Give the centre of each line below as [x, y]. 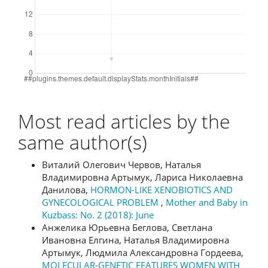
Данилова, [66, 190]
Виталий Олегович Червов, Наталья [121, 165]
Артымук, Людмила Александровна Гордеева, [143, 252]
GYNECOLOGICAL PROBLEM [101, 202]
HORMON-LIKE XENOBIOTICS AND [162, 190]
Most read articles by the [124, 121]
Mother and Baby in [207, 202]
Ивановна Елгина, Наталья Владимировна [135, 240]
